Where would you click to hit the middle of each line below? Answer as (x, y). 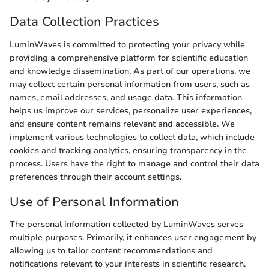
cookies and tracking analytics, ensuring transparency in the (128, 150)
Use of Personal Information (94, 201)
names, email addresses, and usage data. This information (126, 97)
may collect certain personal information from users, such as (130, 84)
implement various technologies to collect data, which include (132, 137)
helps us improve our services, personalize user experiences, (131, 110)
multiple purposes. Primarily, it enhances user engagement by (133, 238)
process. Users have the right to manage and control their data (134, 163)
